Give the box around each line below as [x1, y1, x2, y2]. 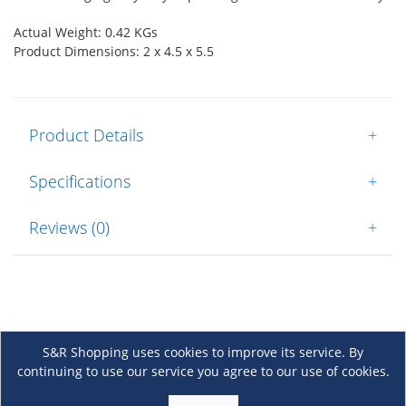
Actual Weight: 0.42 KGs [14, 24, 158, 42]
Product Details [29, 124, 143, 147]
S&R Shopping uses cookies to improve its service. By [43, 343, 363, 361]
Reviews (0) [29, 217, 110, 239]
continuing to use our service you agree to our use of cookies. [16, 362, 390, 380]
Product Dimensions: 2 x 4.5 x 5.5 [14, 43, 214, 61]
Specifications [29, 170, 130, 193]
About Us [27, 376, 86, 394]
